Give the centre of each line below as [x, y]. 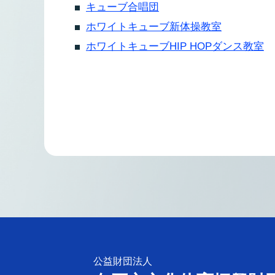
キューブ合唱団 [122, 7]
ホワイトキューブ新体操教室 [154, 27]
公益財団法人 [123, 261]
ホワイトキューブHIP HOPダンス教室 [175, 46]
